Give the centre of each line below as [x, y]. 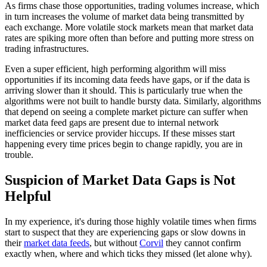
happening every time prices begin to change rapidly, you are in [124, 144]
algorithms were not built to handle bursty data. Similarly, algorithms [133, 101]
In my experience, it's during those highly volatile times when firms [131, 221]
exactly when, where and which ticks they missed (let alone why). [128, 253]
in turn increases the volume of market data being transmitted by [125, 16]
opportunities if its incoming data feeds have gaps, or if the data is [127, 80]
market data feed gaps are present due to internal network [112, 122]
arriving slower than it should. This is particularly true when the [124, 90]
